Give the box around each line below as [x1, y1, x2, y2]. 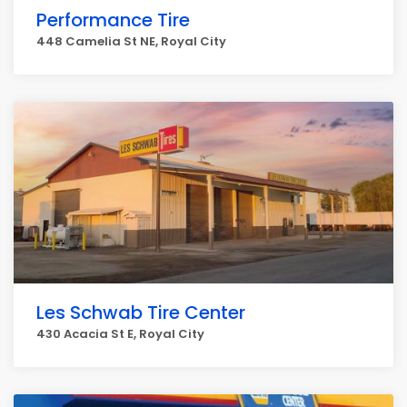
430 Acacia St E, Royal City [36, 325, 204, 342]
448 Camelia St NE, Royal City [36, 33, 226, 50]
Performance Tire [36, 7, 190, 33]
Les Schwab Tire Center [36, 300, 245, 325]
